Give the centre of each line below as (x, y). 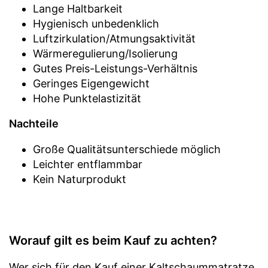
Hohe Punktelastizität (87, 98)
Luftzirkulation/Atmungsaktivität (114, 38)
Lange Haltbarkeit (78, 8)
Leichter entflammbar (88, 164)
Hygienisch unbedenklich (96, 23)
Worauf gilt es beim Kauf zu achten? (113, 240)
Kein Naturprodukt (80, 179)
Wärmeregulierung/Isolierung (105, 53)
